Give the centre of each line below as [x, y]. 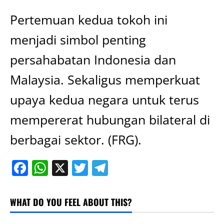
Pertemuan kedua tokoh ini [89, 19]
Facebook [64, 168]
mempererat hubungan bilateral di [110, 119]
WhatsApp [86, 168]
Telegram [143, 168]
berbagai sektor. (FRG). [76, 139]
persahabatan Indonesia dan [93, 59]
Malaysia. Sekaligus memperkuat [105, 79]
